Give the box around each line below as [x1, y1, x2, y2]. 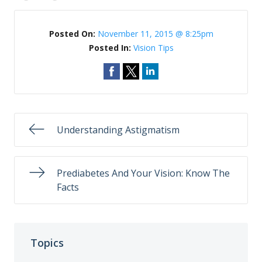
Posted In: [88, 42, 133, 53]
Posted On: [49, 28, 98, 39]
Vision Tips [133, 42, 174, 53]
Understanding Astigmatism [57, 123, 180, 136]
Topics [30, 235, 64, 250]
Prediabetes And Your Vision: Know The [57, 167, 230, 180]
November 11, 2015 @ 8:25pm [97, 28, 213, 39]
